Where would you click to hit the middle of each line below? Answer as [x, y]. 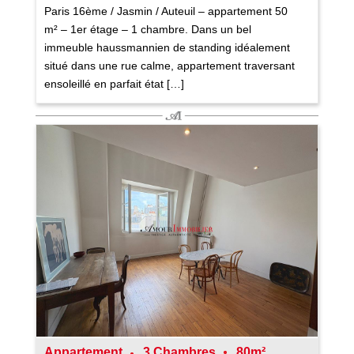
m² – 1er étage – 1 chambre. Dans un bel [147, 30]
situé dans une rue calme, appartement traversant [169, 66]
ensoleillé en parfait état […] [114, 84]
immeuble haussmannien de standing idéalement [167, 48]
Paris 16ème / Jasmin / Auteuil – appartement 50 [166, 11]
